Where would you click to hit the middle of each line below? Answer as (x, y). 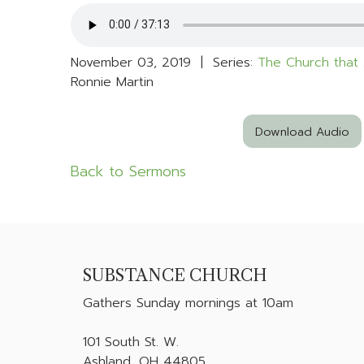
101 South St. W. (131, 342)
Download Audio (302, 131)
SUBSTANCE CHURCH (175, 275)
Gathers (110, 303)
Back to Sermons (128, 171)
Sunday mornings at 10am (217, 303)
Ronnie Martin (112, 82)
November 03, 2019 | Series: (164, 62)
